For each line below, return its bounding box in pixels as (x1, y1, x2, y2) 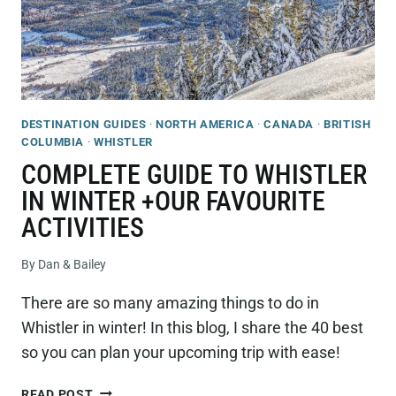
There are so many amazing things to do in (21, 293, 319, 312)
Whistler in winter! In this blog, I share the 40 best (21, 317, 363, 337)
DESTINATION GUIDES (21, 117, 147, 131)
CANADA (263, 117, 315, 131)
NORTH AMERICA (156, 117, 255, 131)
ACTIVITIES (21, 212, 144, 244)
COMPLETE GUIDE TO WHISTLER (21, 159, 367, 191)
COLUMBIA (21, 134, 85, 148)
